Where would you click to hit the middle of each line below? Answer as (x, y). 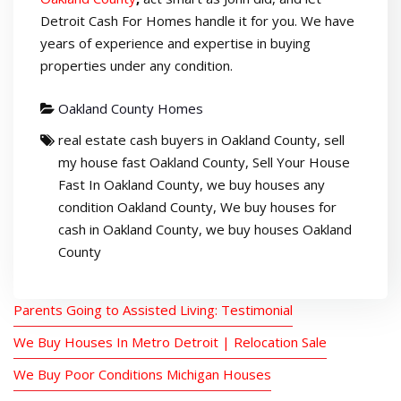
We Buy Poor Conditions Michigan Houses (142, 374)
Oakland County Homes (131, 108)
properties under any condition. (137, 66)
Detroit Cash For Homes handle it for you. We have (197, 21)
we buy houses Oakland (279, 229)
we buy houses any (266, 184)
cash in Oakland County (128, 229)
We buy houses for (278, 206)
